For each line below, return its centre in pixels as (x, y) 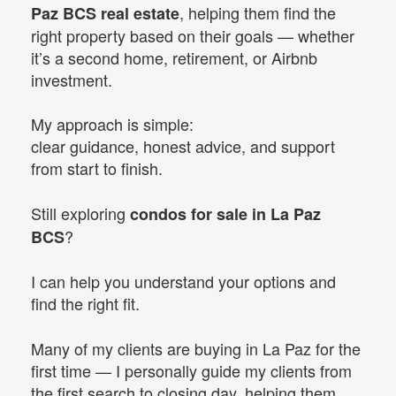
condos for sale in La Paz (225, 213)
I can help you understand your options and (183, 282)
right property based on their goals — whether (193, 35)
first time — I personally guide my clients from (191, 370)
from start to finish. (97, 168)
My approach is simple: (112, 124)
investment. (72, 79)
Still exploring (80, 213)
